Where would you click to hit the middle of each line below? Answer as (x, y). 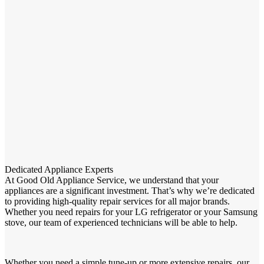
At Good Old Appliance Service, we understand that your (112, 180)
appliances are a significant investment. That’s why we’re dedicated (130, 190)
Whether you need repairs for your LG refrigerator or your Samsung (131, 212)
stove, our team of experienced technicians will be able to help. (121, 222)
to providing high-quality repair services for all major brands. (117, 201)
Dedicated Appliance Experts (59, 169)
